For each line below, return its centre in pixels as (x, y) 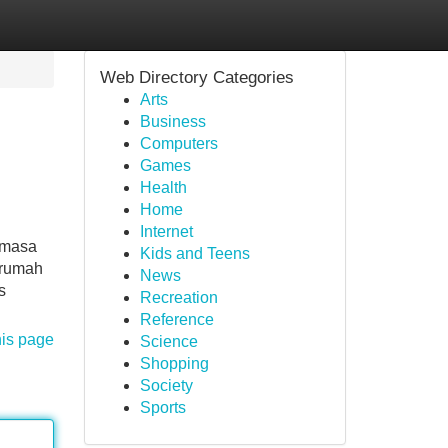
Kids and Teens (194, 253)
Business (172, 121)
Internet (166, 231)
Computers (178, 143)
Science (168, 341)
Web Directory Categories (196, 77)
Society (166, 385)
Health (163, 187)
